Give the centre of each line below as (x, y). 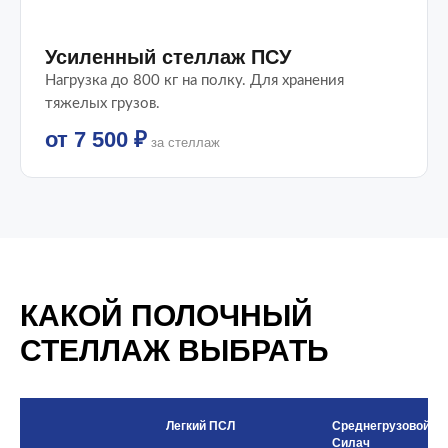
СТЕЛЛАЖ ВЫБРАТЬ (174, 351)
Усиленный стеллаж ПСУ (168, 57)
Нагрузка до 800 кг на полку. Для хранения (194, 81)
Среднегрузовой (381, 426)
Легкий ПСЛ (200, 426)
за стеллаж (183, 143)
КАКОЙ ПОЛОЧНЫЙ (166, 316)
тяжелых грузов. (102, 104)
